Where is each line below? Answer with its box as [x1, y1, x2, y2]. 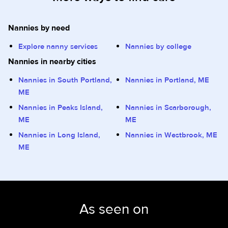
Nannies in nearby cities [8, 56, 96, 67]
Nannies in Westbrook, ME [125, 130, 217, 140]
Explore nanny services [18, 42, 98, 52]
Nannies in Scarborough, [125, 103, 211, 113]
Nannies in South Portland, [18, 75, 112, 85]
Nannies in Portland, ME [125, 75, 209, 85]
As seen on [79, 201, 149, 219]
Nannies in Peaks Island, [18, 103, 103, 113]
